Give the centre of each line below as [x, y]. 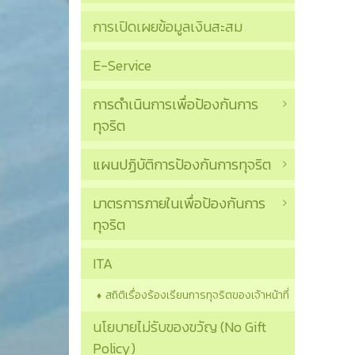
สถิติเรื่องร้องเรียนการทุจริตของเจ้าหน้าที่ [197, 296]
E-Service [122, 66]
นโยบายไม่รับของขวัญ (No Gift [179, 327]
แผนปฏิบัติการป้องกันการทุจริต [182, 165]
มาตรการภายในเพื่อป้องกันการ [179, 204]
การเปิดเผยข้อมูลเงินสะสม [168, 27]
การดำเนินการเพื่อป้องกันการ [176, 105]
